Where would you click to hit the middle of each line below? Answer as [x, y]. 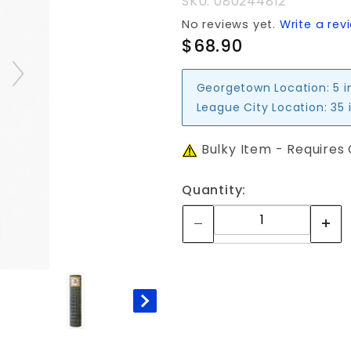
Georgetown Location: [263, 87]
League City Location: [262, 107]
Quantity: [214, 190]
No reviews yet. [231, 24]
